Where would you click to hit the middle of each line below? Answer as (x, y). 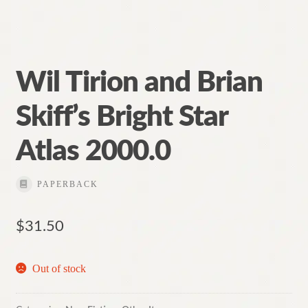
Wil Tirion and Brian (139, 82)
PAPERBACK (67, 184)
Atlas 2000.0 (93, 151)
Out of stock (59, 269)
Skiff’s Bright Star (121, 117)
